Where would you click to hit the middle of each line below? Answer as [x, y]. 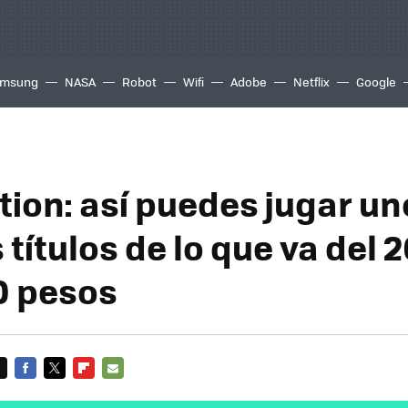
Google [376, 82]
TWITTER [69, 389]
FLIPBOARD [106, 389]
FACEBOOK [45, 389]
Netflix [311, 82]
